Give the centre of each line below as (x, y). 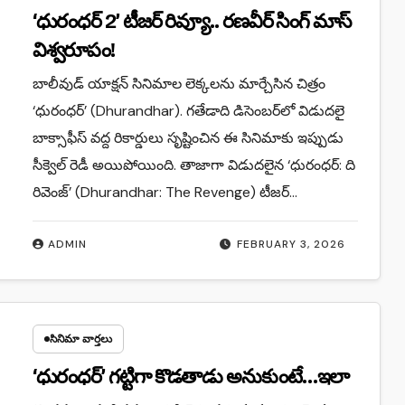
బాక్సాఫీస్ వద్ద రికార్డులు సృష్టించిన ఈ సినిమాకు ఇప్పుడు (188, 137)
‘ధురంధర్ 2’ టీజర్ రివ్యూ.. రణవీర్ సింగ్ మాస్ (191, 21)
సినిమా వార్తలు (80, 339)
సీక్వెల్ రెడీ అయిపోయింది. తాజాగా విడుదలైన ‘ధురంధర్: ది (193, 165)
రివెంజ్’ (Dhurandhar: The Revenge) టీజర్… (165, 192)
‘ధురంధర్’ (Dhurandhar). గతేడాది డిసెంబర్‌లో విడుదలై (188, 110)
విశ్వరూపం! (74, 50)
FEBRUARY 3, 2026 (292, 244)
